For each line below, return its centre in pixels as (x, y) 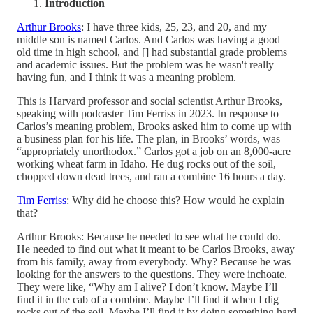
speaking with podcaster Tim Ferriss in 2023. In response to (148, 113)
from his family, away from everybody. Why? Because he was (154, 261)
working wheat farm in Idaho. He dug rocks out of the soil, (146, 163)
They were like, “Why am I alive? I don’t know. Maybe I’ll (147, 286)
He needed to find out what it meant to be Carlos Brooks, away (156, 249)
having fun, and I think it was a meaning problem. (126, 77)
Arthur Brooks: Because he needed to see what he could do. (149, 236)
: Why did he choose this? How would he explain (175, 200)
